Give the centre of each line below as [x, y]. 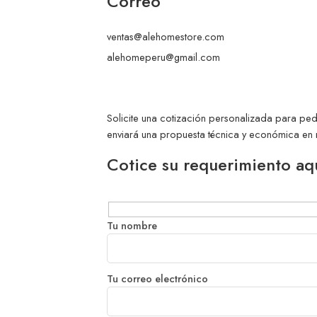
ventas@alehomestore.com [165, 36]
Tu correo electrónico [157, 278]
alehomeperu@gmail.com [163, 57]
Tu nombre [132, 225]
